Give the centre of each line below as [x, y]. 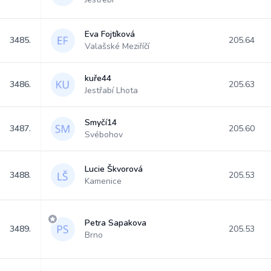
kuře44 [98, 78]
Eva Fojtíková [110, 34]
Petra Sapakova [116, 223]
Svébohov [104, 135]
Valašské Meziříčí [117, 46]
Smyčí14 [101, 122]
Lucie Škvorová [114, 169]
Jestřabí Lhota [111, 90]
